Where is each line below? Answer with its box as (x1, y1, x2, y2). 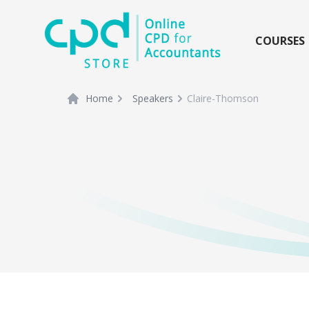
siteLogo (43, 12, 95, 28)
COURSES (255, 32, 305, 48)
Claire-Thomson (187, 92, 259, 106)
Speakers (132, 92, 173, 106)
